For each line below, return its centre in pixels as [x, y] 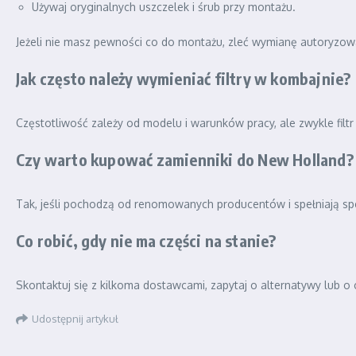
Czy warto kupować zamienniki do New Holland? [185, 160]
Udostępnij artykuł [75, 318]
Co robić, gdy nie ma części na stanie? [146, 241]
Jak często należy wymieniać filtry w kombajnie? [184, 79]
